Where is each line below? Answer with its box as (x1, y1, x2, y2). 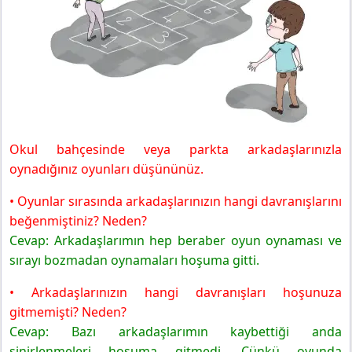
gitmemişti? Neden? (9, 303, 126, 321)
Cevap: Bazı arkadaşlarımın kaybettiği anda (9, 323, 342, 341)
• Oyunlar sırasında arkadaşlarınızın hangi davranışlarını (9, 192, 342, 211)
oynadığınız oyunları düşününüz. (9, 160, 203, 178)
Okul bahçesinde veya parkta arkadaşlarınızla (9, 141, 342, 159)
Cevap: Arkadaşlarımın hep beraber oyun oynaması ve (9, 232, 342, 250)
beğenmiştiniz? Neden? (9, 212, 147, 230)
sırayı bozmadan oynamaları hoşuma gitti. (9, 251, 259, 269)
